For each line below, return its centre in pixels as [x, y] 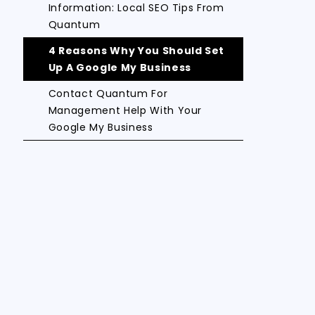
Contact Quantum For [108, 94]
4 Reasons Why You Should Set [136, 51]
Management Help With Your [125, 110]
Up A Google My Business [120, 67]
